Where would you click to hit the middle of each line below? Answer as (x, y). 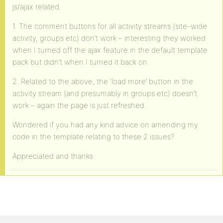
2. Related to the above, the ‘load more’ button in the (103, 81)
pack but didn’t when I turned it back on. (81, 62)
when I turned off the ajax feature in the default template (110, 50)
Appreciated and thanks (53, 156)
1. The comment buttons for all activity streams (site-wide (110, 26)
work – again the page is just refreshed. (79, 105)
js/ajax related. (37, 7)
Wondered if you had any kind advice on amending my (105, 125)
